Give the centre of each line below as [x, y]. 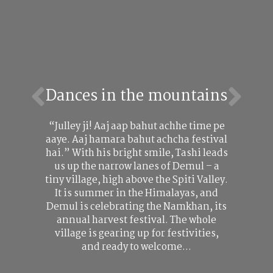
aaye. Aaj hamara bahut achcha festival [136, 140]
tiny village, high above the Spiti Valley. [136, 180]
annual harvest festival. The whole [136, 220]
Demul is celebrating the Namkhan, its [136, 207]
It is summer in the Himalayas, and [136, 193]
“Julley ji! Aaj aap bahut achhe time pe [136, 126]
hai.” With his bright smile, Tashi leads [136, 153]
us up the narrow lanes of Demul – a [136, 167]
